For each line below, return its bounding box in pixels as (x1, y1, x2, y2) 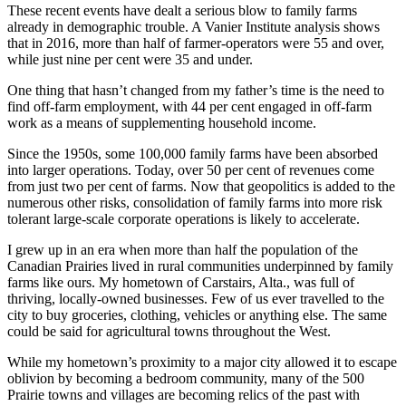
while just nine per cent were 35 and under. (7, 51, 253, 67)
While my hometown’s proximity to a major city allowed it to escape (7, 353, 397, 370)
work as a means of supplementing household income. (7, 114, 316, 130)
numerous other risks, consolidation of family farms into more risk (7, 194, 382, 210)
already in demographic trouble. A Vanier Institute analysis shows (7, 18, 380, 34)
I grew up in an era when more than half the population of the (7, 241, 358, 257)
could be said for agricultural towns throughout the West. (7, 323, 331, 339)
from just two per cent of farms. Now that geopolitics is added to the (7, 178, 395, 194)
